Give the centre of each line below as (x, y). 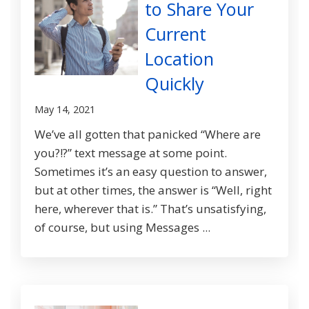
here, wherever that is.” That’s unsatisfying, (150, 209)
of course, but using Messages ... (122, 228)
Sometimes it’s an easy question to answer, (151, 172)
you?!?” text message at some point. (131, 153)
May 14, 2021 (65, 110)
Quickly (175, 84)
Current (176, 34)
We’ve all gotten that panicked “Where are (148, 134)
